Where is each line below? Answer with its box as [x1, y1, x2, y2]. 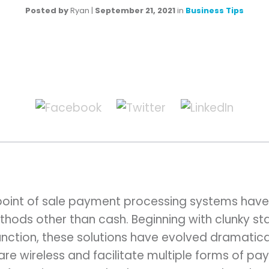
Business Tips [186, 5, 244, 17]
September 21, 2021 [95, 5, 175, 17]
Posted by [25, 5, 68, 17]
